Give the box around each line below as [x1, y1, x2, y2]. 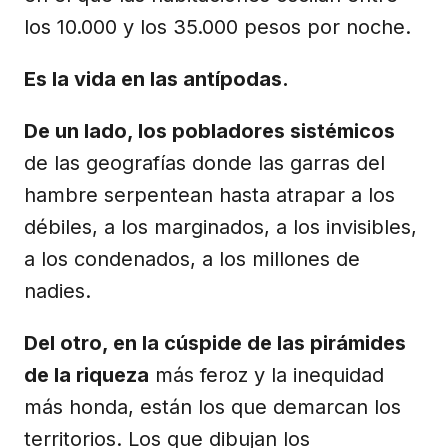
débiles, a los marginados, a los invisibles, [24, 214, 417, 239]
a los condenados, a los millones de [24, 246, 360, 271]
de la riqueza [24, 362, 149, 387]
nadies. [24, 278, 91, 303]
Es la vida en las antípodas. [24, 66, 289, 91]
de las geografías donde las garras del [24, 150, 385, 175]
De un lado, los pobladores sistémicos [24, 118, 395, 143]
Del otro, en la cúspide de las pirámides [24, 330, 406, 355]
